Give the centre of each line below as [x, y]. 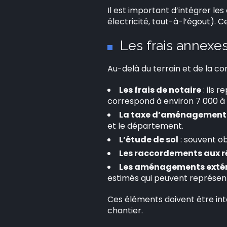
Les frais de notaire [160, 90]
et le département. [145, 126]
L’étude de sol [149, 140]
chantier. [125, 211]
